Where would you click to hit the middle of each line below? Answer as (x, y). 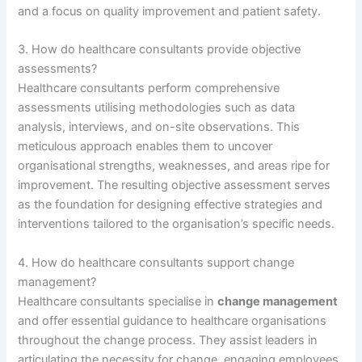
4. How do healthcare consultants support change (156, 262)
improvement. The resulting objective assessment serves (175, 185)
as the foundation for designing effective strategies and (170, 205)
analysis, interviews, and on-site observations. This (159, 127)
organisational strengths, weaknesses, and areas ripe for (174, 166)
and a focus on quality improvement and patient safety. (170, 12)
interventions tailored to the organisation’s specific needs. (177, 224)
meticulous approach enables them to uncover (145, 147)
